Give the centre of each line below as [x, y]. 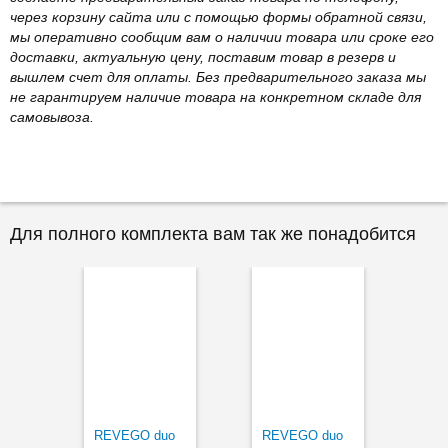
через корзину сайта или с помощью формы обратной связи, [218, 16]
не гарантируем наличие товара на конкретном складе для [215, 96]
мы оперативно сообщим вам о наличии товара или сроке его [222, 36]
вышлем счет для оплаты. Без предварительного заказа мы [218, 76]
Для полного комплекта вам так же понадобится [213, 233]
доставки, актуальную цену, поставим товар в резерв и [203, 56]
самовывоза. [52, 116]
